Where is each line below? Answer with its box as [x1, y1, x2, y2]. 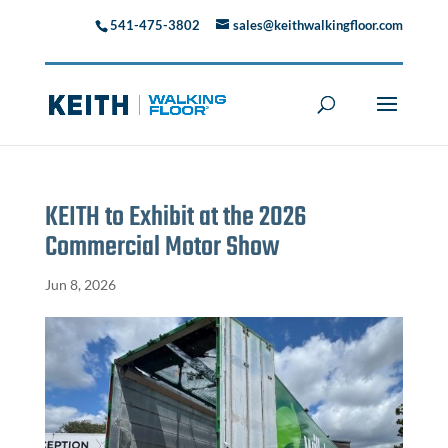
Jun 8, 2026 [44, 275, 116, 293]
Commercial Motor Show [44, 225, 279, 269]
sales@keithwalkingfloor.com [233, 17, 404, 34]
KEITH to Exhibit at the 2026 [44, 195, 306, 239]
